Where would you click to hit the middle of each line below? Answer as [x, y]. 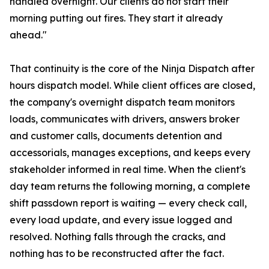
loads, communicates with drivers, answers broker [125, 119]
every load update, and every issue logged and [121, 220]
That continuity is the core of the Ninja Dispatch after [132, 69]
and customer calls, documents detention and [116, 136]
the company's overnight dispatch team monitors [122, 102]
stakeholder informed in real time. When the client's [128, 170]
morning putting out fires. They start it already [116, 18]
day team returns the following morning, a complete [130, 186]
